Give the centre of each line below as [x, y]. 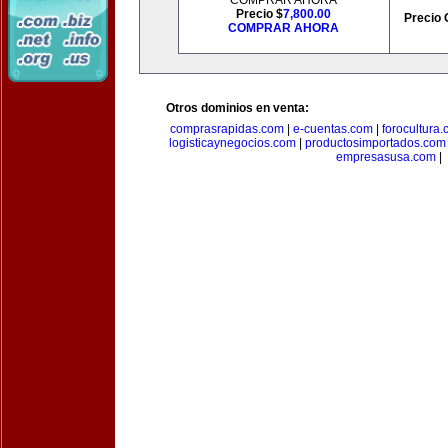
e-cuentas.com [333, 129]
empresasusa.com [386, 157]
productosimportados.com [375, 143]
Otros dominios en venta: [237, 108]
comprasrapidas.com [227, 129]
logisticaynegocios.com [232, 143]
